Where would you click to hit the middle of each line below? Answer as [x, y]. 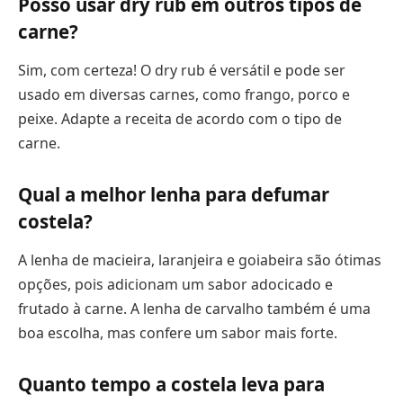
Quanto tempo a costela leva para [171, 384]
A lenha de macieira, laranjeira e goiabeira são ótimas [200, 260]
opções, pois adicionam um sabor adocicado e [175, 284]
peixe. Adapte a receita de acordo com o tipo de [180, 118]
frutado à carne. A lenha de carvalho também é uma [194, 308]
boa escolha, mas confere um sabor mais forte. [178, 332]
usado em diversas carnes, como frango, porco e [184, 94]
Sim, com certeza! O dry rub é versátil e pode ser [182, 70]
